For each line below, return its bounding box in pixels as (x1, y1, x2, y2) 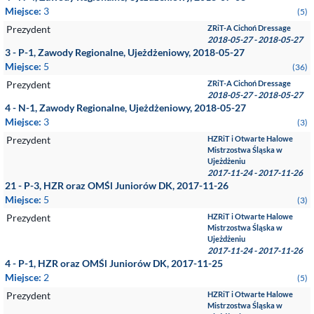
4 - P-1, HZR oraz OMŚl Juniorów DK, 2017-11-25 (5, 257, 223, 269)
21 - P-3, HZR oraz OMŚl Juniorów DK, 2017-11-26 (5, 179, 228, 191)
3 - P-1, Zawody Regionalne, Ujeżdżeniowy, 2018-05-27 (5, 46, 245, 58)
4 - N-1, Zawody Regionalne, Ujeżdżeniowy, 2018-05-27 (5, 102, 246, 114)
